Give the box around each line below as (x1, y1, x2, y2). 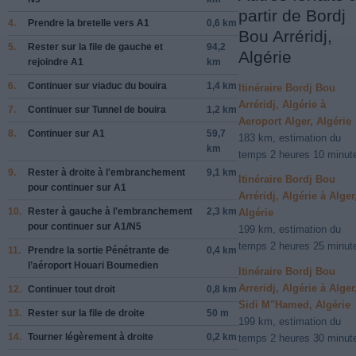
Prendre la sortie (28, 244, 106, 256)
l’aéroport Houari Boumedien (28, 259, 158, 271)
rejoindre (28, 56, 71, 68)
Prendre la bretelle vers (28, 17, 137, 29)
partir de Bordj (238, 6, 346, 25)
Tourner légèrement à (28, 331, 127, 342)
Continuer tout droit (28, 283, 115, 295)
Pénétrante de (106, 244, 169, 256)
